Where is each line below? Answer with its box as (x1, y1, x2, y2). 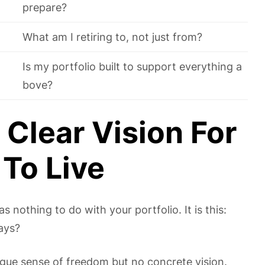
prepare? (22, 1, 67, 14)
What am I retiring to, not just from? (22, 31, 202, 43)
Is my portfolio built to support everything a (22, 60, 242, 73)
